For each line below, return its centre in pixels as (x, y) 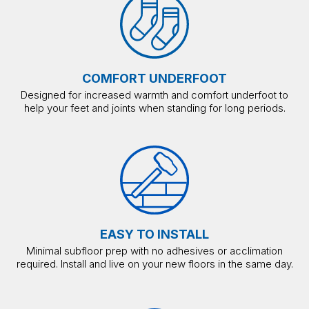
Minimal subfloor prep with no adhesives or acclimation (154, 250)
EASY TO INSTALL (154, 234)
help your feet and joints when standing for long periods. (154, 108)
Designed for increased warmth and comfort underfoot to (154, 94)
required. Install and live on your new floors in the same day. (154, 263)
